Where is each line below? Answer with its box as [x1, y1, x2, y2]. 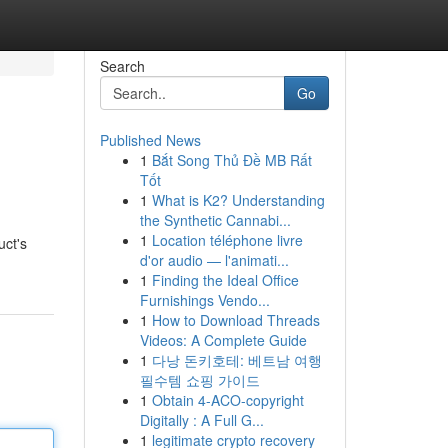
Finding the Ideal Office [151, 270, 299, 290]
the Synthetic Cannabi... [139, 210, 291, 230]
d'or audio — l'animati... [139, 250, 289, 270]
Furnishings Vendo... [139, 290, 270, 310]
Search [99, 56, 145, 76]
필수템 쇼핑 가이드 [139, 370, 260, 390]
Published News [99, 130, 201, 150]
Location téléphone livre [151, 230, 303, 250]
